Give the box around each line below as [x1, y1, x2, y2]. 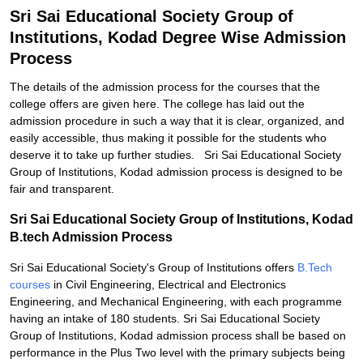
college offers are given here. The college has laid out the [10, 97, 305, 110]
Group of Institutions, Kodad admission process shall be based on [10, 329, 346, 342]
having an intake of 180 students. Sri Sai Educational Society [10, 312, 320, 325]
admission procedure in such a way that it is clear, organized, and [10, 114, 344, 127]
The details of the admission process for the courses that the [10, 80, 320, 93]
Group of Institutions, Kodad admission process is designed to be [10, 165, 343, 178]
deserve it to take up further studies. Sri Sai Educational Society [10, 148, 341, 161]
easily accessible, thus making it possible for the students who [10, 131, 327, 144]
